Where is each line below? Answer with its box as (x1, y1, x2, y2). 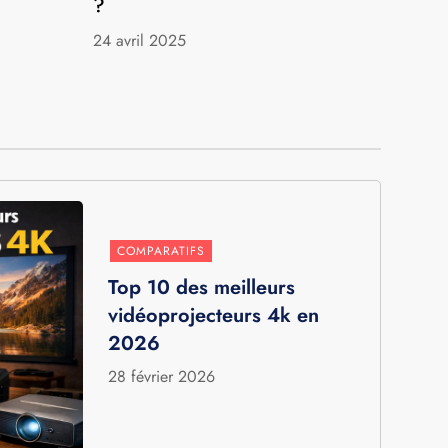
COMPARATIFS (117, 241, 205, 260)
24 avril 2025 (93, 28, 187, 52)
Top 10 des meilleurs (108, 272, 295, 302)
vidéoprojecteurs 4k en (108, 300, 319, 330)
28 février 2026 (108, 364, 215, 388)
